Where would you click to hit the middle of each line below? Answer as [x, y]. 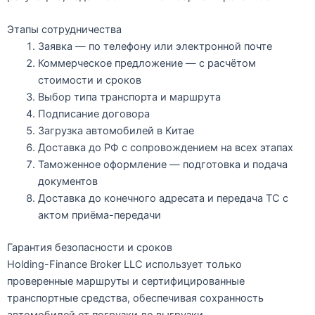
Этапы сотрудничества [64, 30]
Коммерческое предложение [110, 63]
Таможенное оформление [102, 165]
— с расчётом [219, 63]
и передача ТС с [246, 198]
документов [67, 181]
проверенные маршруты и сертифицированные [126, 281]
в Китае [174, 131]
